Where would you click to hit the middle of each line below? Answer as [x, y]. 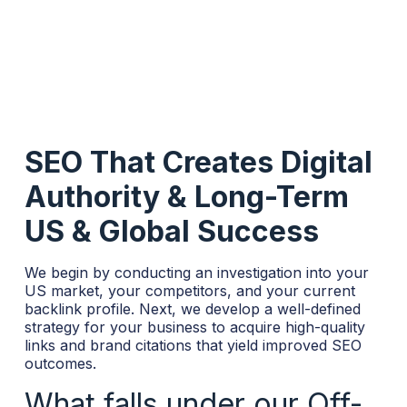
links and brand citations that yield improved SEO [193, 345]
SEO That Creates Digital [198, 162]
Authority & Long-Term [186, 196]
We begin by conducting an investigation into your [196, 272]
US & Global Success [171, 231]
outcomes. [60, 363]
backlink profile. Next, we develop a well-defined [192, 308]
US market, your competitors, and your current [189, 290]
